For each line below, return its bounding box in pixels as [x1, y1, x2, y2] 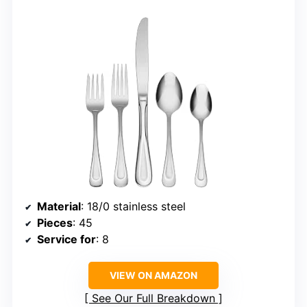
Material [37, 199, 81, 213]
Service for [37, 232, 96, 246]
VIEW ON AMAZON [110, 269, 197, 281]
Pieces [37, 215, 73, 230]
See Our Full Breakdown [92, 291, 215, 305]
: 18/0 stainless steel [81, 199, 186, 213]
